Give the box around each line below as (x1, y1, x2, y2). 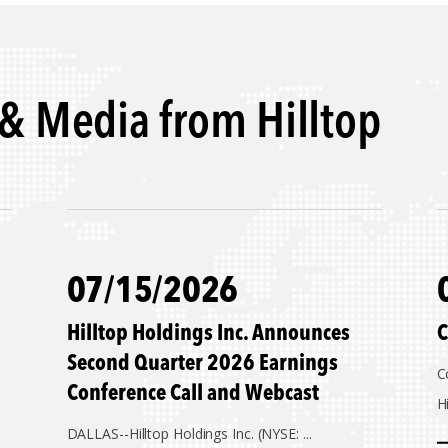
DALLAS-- (66, 424, 129, 443)
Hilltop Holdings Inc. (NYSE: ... (128, 424, 312, 443)
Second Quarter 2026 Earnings (66, 353, 338, 375)
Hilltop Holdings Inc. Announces (66, 323, 350, 345)
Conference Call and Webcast (66, 383, 319, 405)
